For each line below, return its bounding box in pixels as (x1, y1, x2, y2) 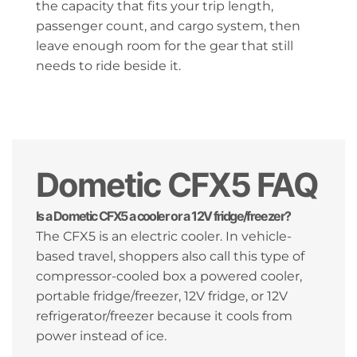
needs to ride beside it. (36, 57, 181, 73)
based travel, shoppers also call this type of (36, 249, 304, 265)
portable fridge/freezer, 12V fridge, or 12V (36, 288, 288, 304)
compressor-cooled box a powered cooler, (36, 269, 302, 284)
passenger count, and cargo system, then (36, 18, 300, 33)
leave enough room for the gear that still (36, 37, 293, 53)
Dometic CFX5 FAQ (36, 165, 319, 206)
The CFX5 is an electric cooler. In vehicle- (36, 229, 292, 245)
